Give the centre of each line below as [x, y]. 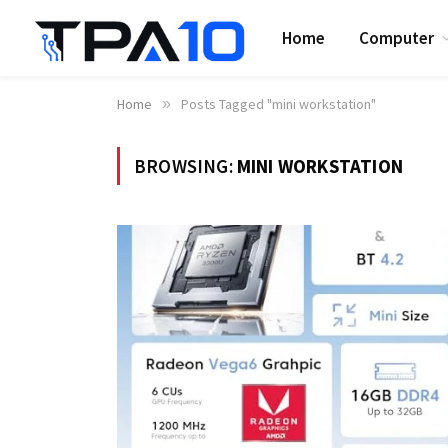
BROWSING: [185, 166]
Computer [397, 37]
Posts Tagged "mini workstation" [278, 104]
